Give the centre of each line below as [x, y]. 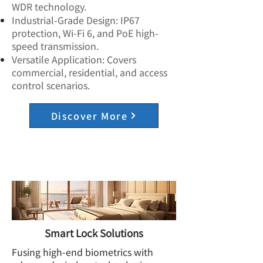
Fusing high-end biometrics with [82, 252]
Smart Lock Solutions [94, 233]
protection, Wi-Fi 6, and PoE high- [85, 33]
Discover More [89, 116]
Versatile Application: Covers [74, 59]
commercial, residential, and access [90, 72]
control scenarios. [51, 85]
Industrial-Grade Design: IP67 [76, 20]
